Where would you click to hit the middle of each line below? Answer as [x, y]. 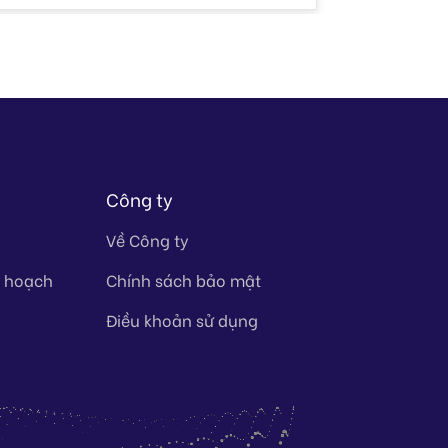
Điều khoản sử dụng [182, 319]
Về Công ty [148, 239]
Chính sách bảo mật [184, 279]
